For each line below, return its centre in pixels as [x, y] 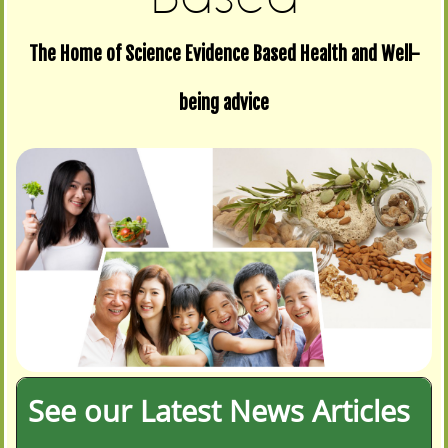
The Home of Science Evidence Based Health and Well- [224, 53]
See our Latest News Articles [219, 410]
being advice [224, 102]
